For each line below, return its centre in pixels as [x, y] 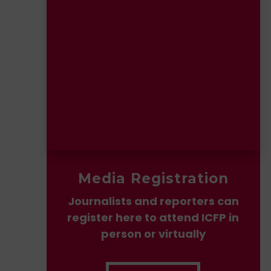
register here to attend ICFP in [153, 217]
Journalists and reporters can [153, 201]
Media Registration [153, 178]
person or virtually [153, 233]
